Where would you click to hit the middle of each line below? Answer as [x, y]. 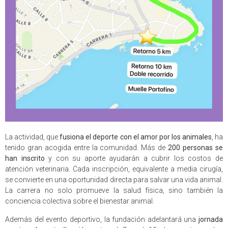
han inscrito [25, 159]
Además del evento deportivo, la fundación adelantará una [102, 219]
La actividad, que [33, 137]
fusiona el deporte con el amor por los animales [136, 137]
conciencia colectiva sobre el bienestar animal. [80, 201]
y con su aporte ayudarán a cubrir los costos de [134, 159]
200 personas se [196, 148]
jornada [211, 219]
